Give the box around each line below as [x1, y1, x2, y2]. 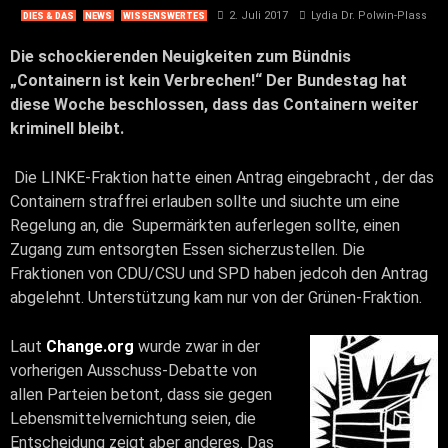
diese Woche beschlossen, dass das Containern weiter [10, 94, 419, 114]
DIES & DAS [23, 10, 74, 21]
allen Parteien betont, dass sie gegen [10, 384, 272, 404]
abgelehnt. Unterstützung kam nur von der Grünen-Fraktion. [10, 287, 422, 307]
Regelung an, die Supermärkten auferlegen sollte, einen [10, 215, 400, 235]
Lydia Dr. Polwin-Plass [311, 8, 427, 22]
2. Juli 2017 [229, 8, 288, 22]
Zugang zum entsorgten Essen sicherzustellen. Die [10, 239, 365, 259]
